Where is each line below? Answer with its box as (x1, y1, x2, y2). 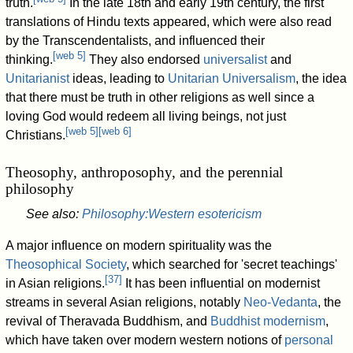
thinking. (6, 53, 54, 67)
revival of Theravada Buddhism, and (6, 314, 211, 328)
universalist (203, 53, 268, 67)
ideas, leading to (69, 72, 169, 86)
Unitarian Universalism (168, 72, 296, 86)
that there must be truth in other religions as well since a (6, 91, 315, 105)
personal (284, 333, 334, 347)
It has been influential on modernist (122, 276, 321, 290)
